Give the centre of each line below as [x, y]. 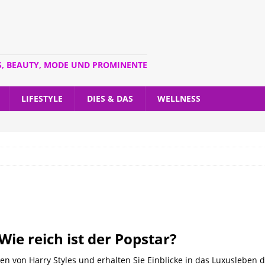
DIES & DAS [110, 98]
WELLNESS [179, 98]
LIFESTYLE [42, 98]
